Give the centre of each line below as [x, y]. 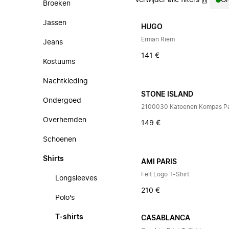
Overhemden [65, 120]
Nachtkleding [65, 81]
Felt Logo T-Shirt [165, 174]
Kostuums [59, 62]
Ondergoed [62, 101]
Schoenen [60, 140]
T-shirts [69, 217]
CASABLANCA [166, 218]
